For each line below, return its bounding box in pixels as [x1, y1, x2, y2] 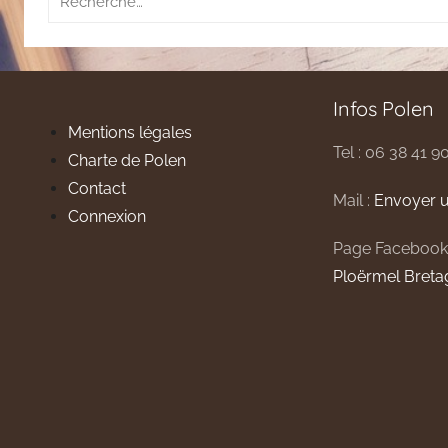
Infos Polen [333, 96, 435, 122]
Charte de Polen [68, 151, 186, 171]
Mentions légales [68, 123, 192, 143]
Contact [68, 179, 126, 199]
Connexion [68, 207, 146, 227]
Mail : [333, 191, 375, 211]
